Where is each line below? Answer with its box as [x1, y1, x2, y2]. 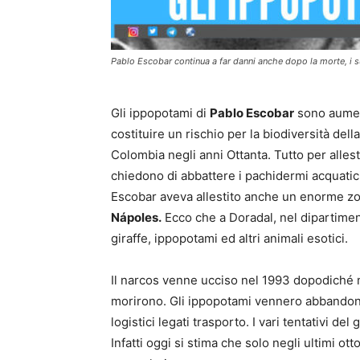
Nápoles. [111, 210, 162, 226]
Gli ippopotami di [111, 105, 210, 121]
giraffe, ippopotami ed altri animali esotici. [111, 231, 348, 247]
